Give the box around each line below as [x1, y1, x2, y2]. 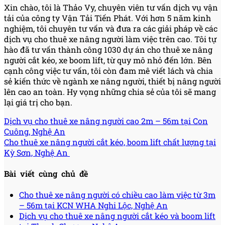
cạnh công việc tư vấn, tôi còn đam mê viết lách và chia [4, 65, 213, 76]
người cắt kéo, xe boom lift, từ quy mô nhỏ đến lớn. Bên [4, 54, 212, 65]
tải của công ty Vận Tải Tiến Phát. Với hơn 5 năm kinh [4, 12, 211, 23]
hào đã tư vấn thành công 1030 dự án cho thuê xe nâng [4, 44, 212, 55]
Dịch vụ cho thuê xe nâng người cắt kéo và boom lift [19, 210, 215, 221]
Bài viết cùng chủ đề [4, 168, 88, 179]
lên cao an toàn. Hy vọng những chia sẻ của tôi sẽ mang [4, 86, 216, 97]
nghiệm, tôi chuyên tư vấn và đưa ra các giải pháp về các [4, 23, 217, 34]
